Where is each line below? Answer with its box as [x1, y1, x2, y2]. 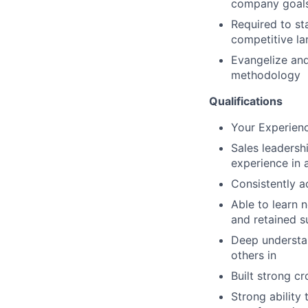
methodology [231, 67, 300, 82]
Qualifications [209, 93, 283, 108]
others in [231, 247, 276, 262]
